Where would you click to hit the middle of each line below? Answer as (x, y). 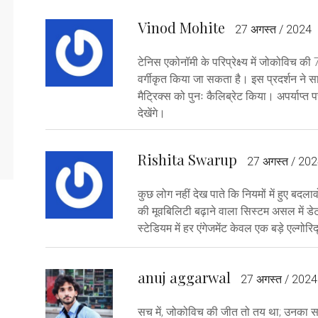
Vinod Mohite (181, 27)
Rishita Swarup (187, 159)
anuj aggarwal (184, 277)
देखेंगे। (152, 113)
